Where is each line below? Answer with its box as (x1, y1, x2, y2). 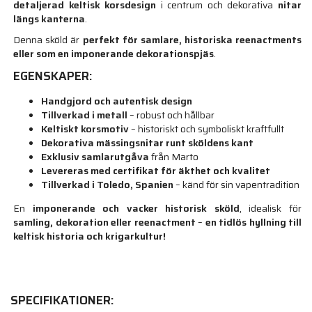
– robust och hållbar (127, 107, 215, 123)
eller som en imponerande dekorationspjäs (13, 46, 214, 62)
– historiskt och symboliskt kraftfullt (129, 121, 285, 137)
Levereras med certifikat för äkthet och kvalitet (41, 163, 271, 179)
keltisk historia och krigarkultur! (13, 228, 166, 244)
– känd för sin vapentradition (173, 177, 300, 193)
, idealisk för (239, 201, 302, 217)
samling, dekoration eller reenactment (13, 214, 196, 231)
